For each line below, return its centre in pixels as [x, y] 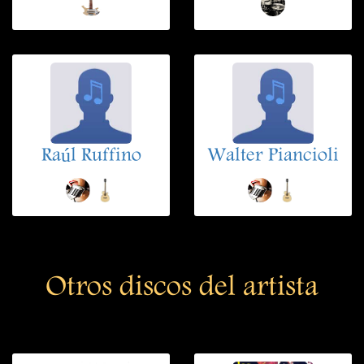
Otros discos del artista [182, 288]
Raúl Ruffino [91, 156]
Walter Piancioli [273, 156]
